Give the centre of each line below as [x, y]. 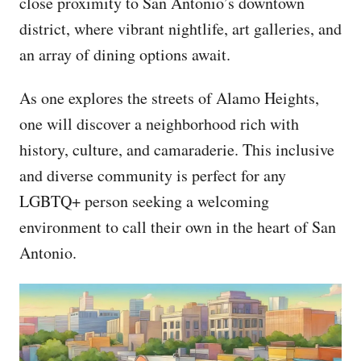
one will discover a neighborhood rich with [159, 123]
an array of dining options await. [125, 54]
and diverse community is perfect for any [153, 175]
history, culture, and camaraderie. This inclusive [177, 149]
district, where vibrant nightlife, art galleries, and [180, 28]
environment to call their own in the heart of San [178, 226]
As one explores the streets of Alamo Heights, [169, 98]
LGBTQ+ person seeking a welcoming [144, 201]
